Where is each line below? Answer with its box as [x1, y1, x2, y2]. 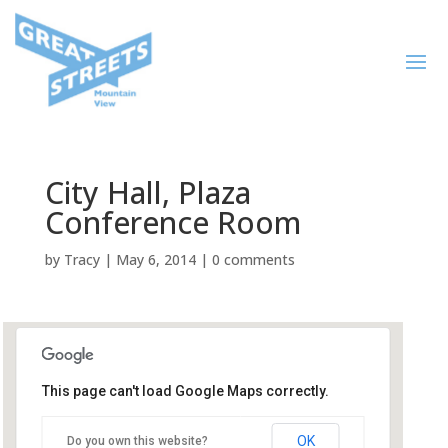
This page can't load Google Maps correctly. [41, 383, 329, 399]
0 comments [211, 250, 295, 269]
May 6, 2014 [115, 250, 196, 269]
